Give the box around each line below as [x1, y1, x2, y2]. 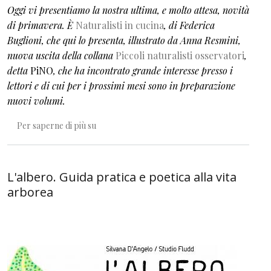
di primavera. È [7, 19, 76, 31]
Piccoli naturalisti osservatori [116, 49, 244, 62]
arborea [7, 183, 53, 200]
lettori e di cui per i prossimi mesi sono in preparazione [7, 79, 235, 92]
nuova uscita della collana [7, 49, 116, 62]
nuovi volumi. [7, 94, 65, 107]
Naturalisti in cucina [76, 19, 164, 31]
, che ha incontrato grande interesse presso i [53, 64, 233, 77]
